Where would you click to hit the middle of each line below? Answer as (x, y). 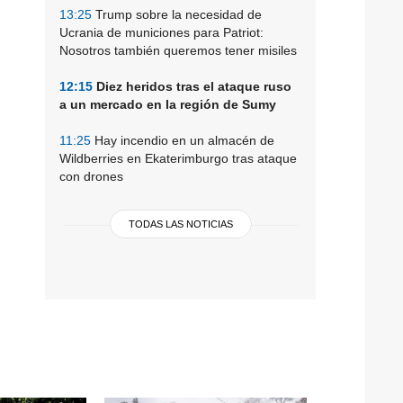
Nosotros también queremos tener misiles (178, 50)
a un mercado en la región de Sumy (168, 104)
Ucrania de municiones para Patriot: (161, 32)
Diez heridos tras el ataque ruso (192, 86)
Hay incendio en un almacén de (183, 140)
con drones (91, 176)
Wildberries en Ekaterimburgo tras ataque (178, 158)
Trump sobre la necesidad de (177, 14)
